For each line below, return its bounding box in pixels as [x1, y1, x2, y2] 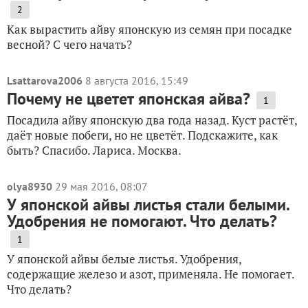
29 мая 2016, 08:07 [55, 179, 148, 193]
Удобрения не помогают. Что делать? [7, 210, 277, 232]
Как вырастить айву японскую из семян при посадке [7, 21, 292, 37]
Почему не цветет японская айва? [7, 88, 250, 109]
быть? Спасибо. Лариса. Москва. [7, 142, 181, 158]
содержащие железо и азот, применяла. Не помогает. [7, 266, 294, 282]
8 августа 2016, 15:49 [85, 74, 188, 87]
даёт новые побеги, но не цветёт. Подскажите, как [7, 127, 278, 143]
